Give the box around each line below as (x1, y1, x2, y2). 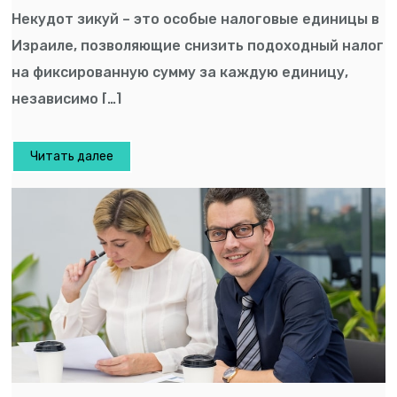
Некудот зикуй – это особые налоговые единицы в (12, 10, 380, 27)
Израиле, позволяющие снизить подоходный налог (12, 36, 385, 54)
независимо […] (12, 90, 122, 107)
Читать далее (30, 149, 114, 165)
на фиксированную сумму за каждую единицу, (12, 63, 349, 81)
